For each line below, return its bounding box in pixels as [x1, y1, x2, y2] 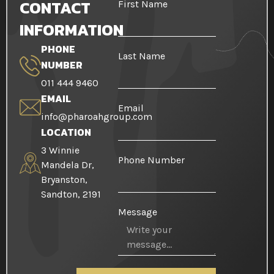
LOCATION [41, 125, 91, 140]
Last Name [117, 50, 165, 62]
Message [117, 206, 157, 218]
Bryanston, [41, 174, 87, 186]
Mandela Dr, [41, 159, 94, 171]
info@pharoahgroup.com [41, 111, 152, 123]
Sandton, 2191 [41, 188, 101, 201]
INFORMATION [20, 18, 124, 42]
